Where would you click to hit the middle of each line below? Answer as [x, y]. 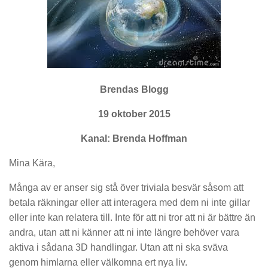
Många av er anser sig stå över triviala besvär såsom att [126, 187]
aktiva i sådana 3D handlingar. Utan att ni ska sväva [118, 247]
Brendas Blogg [134, 90]
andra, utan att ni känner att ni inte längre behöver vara [124, 232]
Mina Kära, [32, 163]
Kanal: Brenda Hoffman [134, 138]
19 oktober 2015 [134, 114]
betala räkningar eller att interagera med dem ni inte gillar [130, 202]
